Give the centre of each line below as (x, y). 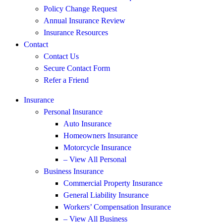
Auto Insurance (87, 123)
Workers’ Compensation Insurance (117, 207)
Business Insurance (74, 171)
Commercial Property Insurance (113, 183)
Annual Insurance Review (84, 20)
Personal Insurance (73, 111)
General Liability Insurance (106, 195)
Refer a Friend (66, 80)
